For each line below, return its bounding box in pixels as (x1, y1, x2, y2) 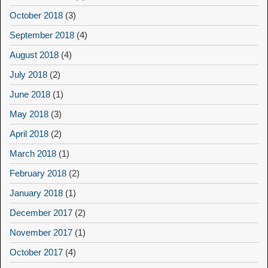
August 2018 (10, 50, 59, 60)
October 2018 (10, 10, 63, 21)
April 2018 (10, 129, 48, 139)
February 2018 (10, 168, 66, 179)
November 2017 (10, 227, 72, 238)
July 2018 (10, 69, 47, 80)
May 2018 (10, 109, 48, 120)
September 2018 (10, 30, 74, 41)
